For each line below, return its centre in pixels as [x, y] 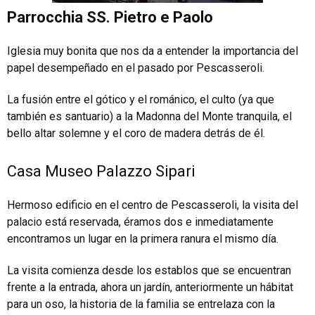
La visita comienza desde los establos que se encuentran [149, 270]
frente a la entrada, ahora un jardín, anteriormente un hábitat [150, 287]
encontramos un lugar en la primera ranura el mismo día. [143, 238]
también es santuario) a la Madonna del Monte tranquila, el [149, 116]
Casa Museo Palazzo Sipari [101, 171]
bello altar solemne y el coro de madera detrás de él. [136, 133]
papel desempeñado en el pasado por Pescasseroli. [136, 67]
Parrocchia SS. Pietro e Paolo [110, 17]
